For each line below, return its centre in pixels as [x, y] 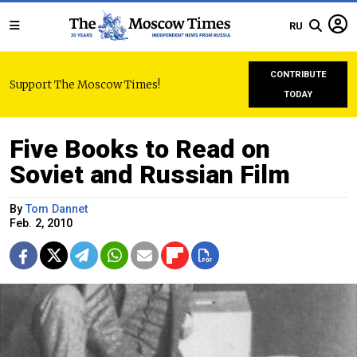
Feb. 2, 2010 [41, 224]
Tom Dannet [57, 209]
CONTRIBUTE [298, 75]
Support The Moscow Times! [85, 84]
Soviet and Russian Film [150, 175]
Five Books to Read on [140, 149]
